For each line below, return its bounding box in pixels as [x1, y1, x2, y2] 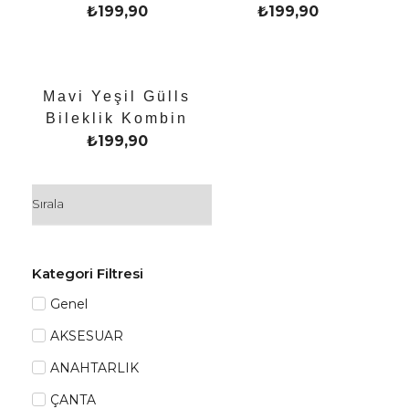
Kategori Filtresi [32, 265, 143, 282]
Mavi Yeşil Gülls [43, 89, 192, 104]
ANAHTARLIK [50, 360, 139, 376]
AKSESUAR [50, 328, 123, 344]
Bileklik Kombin [46, 110, 189, 126]
